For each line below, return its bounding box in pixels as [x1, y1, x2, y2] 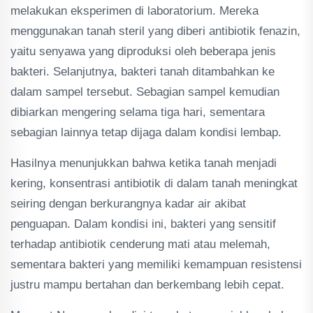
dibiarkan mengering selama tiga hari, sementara [10, 105, 265, 119]
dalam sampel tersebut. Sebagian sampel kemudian [10, 85, 279, 99]
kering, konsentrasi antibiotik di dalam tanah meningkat [10, 177, 298, 190]
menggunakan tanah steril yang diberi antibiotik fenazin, [10, 24, 300, 38]
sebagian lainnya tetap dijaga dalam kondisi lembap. [10, 126, 282, 139]
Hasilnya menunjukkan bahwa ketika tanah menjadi [10, 156, 277, 170]
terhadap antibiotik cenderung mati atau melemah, [10, 238, 270, 251]
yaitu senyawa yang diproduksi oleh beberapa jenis [10, 45, 276, 58]
